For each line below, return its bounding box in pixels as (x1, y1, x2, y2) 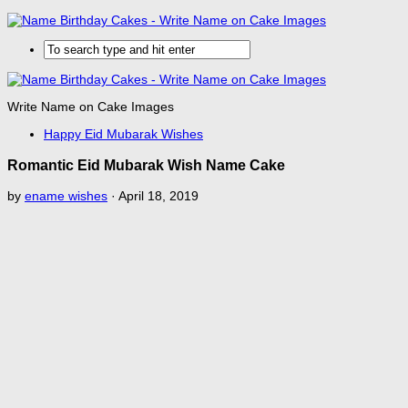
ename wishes (25, 189, 107, 204)
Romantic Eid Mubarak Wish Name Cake (7, 156, 285, 173)
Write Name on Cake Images (7, 99, 174, 115)
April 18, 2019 (118, 189, 199, 204)
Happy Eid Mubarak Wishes (44, 127, 203, 142)
